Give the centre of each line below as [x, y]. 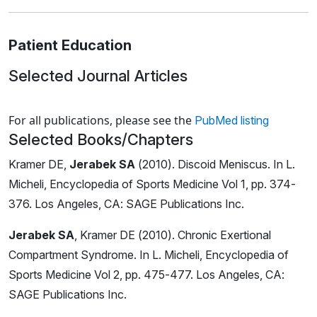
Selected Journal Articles [98, 76]
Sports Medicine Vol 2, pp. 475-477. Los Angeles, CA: [146, 275]
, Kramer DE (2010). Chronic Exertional [173, 235]
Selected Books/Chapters [101, 140]
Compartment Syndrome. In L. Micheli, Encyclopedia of [149, 255]
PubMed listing [232, 121]
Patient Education [70, 46]
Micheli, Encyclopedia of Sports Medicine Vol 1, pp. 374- [152, 184]
